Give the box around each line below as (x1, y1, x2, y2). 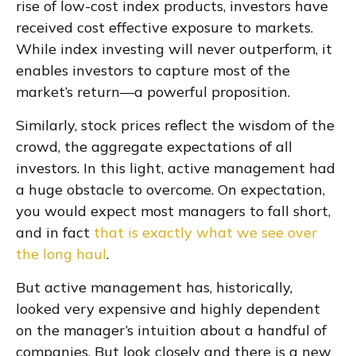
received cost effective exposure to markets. (16, 18, 313, 37)
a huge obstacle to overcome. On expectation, (16, 180, 325, 199)
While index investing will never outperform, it (16, 40, 332, 58)
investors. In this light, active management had (16, 159, 335, 177)
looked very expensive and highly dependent (16, 300, 320, 318)
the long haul (16, 245, 106, 263)
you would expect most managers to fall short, (16, 202, 331, 220)
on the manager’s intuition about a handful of (16, 321, 327, 339)
